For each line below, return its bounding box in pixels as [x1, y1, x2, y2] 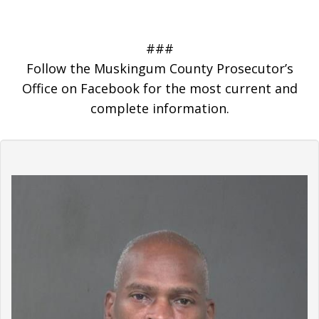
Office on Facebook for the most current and [21, 80, 298, 98]
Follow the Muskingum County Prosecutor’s [26, 60, 293, 78]
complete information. [90, 100, 229, 117]
